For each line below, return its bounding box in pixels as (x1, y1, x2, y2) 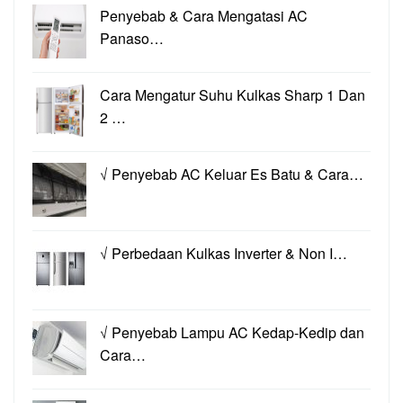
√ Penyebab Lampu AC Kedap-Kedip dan (100, 322, 364, 344)
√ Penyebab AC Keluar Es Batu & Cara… (100, 164, 363, 185)
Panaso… (100, 28, 164, 49)
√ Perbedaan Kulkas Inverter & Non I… (100, 243, 347, 264)
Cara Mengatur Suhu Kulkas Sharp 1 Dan (100, 85, 365, 106)
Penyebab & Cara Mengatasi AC (100, 5, 308, 27)
